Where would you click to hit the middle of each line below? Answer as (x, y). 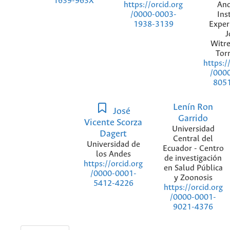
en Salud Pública (193, 168)
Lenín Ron (193, 107)
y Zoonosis (193, 178)
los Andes (113, 154)
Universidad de (113, 144)
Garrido (193, 118)
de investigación (193, 158)
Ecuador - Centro (193, 148)
